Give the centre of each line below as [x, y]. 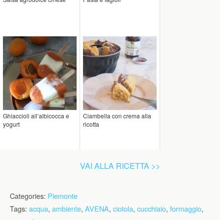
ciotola [123, 208]
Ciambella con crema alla [117, 116]
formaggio [186, 208]
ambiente [67, 208]
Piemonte [63, 196]
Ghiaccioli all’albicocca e [36, 116]
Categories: [29, 196]
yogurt [11, 124]
